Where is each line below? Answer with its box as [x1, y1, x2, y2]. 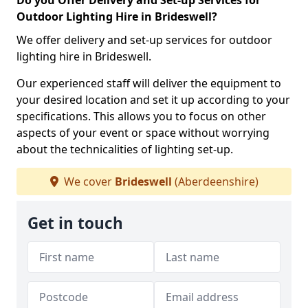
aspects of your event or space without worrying [16, 125, 269, 141]
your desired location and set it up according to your [16, 92, 290, 108]
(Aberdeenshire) [171, 174, 258, 190]
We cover [60, 174, 115, 190]
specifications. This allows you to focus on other [16, 109, 266, 124]
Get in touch [27, 212, 123, 234]
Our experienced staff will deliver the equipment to [16, 76, 281, 91]
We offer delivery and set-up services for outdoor [16, 32, 272, 48]
